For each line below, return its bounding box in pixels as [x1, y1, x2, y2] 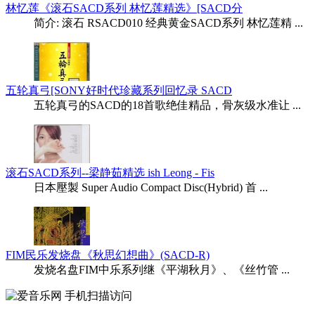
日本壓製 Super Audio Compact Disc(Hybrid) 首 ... [34, 181, 268, 194]
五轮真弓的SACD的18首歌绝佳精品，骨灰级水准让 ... [34, 99, 301, 112]
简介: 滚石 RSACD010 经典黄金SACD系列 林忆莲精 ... [34, 17, 303, 30]
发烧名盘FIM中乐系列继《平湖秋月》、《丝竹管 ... [34, 264, 290, 276]
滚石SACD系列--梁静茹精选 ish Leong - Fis [6, 167, 214, 179]
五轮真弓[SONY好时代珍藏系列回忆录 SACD [6, 84, 232, 97]
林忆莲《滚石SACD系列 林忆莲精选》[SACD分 [6, 2, 243, 15]
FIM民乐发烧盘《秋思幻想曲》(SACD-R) [6, 249, 210, 262]
